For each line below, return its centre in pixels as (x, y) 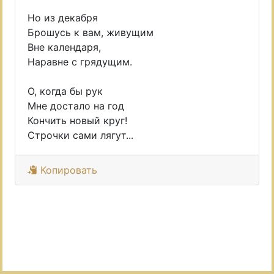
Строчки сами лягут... (80, 135)
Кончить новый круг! (77, 120)
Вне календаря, (64, 47)
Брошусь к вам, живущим (91, 32)
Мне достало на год (76, 106)
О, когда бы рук (65, 91)
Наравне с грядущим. (80, 62)
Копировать (67, 170)
